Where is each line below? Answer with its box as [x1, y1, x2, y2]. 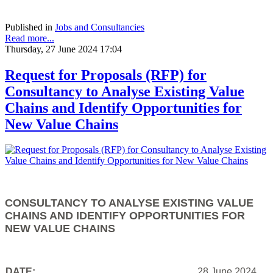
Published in [5, 21, 52, 32]
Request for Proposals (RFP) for [5, 66, 207, 83]
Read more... [5, 32, 54, 43]
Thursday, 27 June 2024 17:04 [5, 43, 122, 54]
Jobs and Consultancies [55, 21, 144, 32]
